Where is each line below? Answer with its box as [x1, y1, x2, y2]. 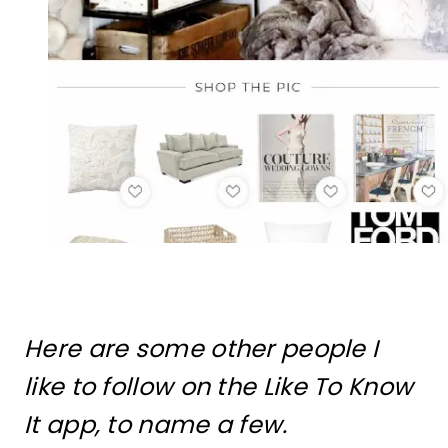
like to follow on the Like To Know [24, 369, 414, 403]
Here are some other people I [24, 331, 379, 365]
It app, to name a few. [24, 407, 294, 441]
